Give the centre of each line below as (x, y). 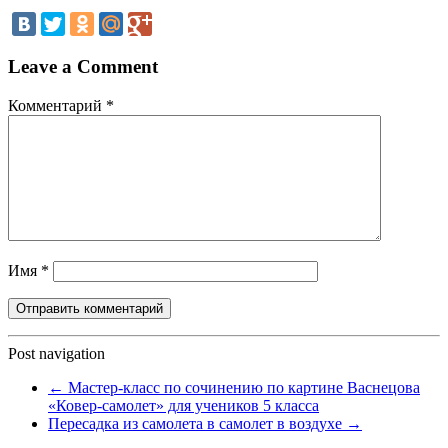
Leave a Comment (83, 67)
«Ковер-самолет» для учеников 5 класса (183, 405)
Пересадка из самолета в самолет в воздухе (197, 423)
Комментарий (57, 105)
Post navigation (56, 353)
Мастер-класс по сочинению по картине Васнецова (242, 387)
